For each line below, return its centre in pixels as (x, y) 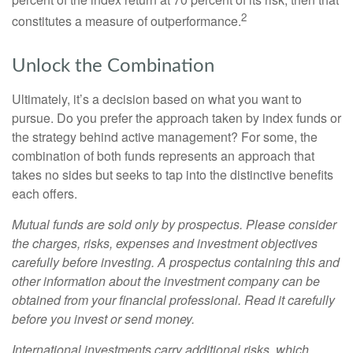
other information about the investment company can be (166, 281)
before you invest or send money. (103, 318)
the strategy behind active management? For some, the (165, 136)
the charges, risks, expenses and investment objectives (165, 243)
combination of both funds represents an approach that (163, 155)
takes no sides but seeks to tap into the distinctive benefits (173, 174)
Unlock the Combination (113, 66)
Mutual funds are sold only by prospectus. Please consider (174, 224)
